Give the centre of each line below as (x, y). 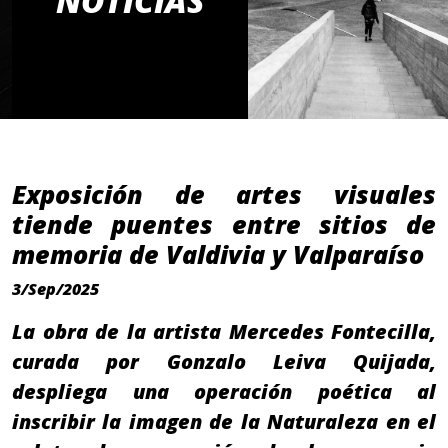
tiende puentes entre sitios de (224, 224)
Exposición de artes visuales (224, 194)
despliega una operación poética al (224, 392)
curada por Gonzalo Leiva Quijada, (224, 362)
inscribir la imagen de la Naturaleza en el (224, 422)
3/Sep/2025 (55, 289)
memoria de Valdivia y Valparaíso (218, 254)
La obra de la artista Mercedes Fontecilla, (224, 332)
